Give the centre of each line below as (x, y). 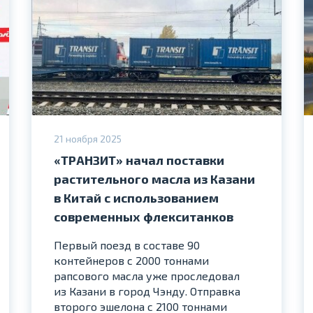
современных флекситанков (144, 216)
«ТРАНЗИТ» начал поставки (139, 160)
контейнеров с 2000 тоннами (132, 260)
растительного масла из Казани (155, 179)
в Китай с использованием (137, 197)
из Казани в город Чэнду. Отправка (147, 291)
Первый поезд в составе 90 (127, 245)
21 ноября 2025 (88, 138)
